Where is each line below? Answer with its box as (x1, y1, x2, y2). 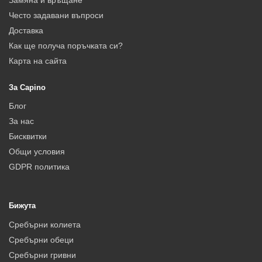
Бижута (9, 201, 36, 211)
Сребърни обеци (9, 235, 74, 244)
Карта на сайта (9, 56, 67, 65)
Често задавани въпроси (9, 10, 104, 20)
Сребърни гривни (9, 250, 76, 260)
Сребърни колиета (9, 219, 81, 229)
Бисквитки (9, 132, 47, 142)
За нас (9, 116, 34, 126)
